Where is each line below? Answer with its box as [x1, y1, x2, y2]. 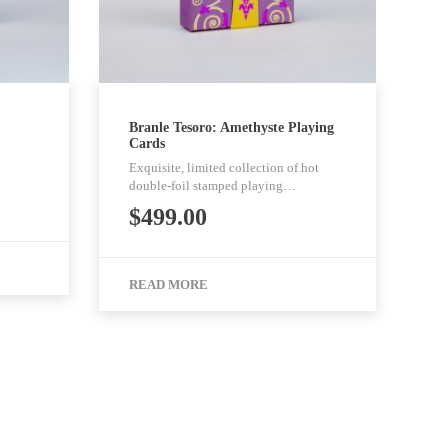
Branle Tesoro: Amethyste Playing [128, 120, 334, 136]
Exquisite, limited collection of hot [128, 160, 319, 176]
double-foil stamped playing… [128, 178, 296, 194]
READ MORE [128, 277, 208, 293]
